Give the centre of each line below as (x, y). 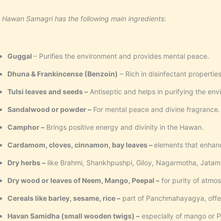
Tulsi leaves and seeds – (47, 92)
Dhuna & (22, 74)
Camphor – (26, 127)
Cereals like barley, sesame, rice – (64, 198)
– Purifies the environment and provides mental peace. (121, 56)
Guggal (20, 56)
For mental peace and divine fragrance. (155, 110)
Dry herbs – (26, 163)
